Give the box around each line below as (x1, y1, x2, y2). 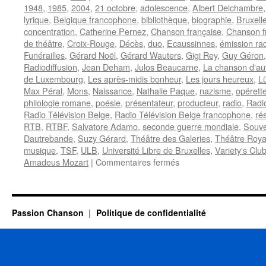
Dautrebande (24, 132, 73, 144)
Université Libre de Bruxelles (102, 144, 210, 156)
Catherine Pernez (80, 25, 146, 37)
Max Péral (24, 84, 62, 97)
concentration (24, 25, 75, 37)
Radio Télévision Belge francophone (115, 108, 251, 121)
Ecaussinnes (167, 37, 215, 49)
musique (24, 144, 56, 156)
